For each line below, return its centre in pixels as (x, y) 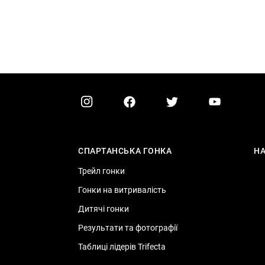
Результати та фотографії (128, 228)
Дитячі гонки (104, 209)
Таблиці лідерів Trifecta (122, 247)
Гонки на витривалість (122, 190)
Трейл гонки (101, 171)
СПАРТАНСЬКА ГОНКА (125, 151)
